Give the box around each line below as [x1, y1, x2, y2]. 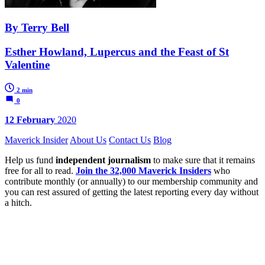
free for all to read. [5, 165, 76, 176]
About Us [70, 134, 106, 145]
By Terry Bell [5, 21, 69, 34]
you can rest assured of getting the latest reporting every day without [5, 186, 258, 197]
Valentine [5, 58, 50, 71]
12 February [5, 114, 55, 125]
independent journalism [56, 154, 151, 165]
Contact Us [109, 134, 151, 145]
